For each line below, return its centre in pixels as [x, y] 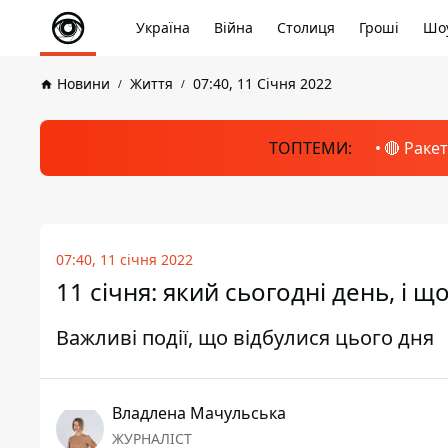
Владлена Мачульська [199, 413]
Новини [83, 83]
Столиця [306, 27]
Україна [163, 27]
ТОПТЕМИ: [310, 148]
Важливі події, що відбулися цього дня [245, 337]
